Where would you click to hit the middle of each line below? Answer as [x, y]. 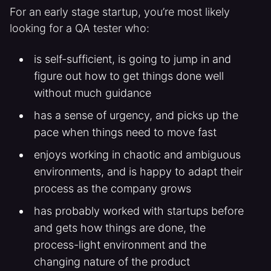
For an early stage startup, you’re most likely [120, 12]
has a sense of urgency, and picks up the [136, 115]
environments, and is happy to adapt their [138, 171]
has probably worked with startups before [139, 211]
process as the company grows [112, 188]
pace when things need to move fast [125, 132]
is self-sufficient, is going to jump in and [132, 59]
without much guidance [92, 93]
